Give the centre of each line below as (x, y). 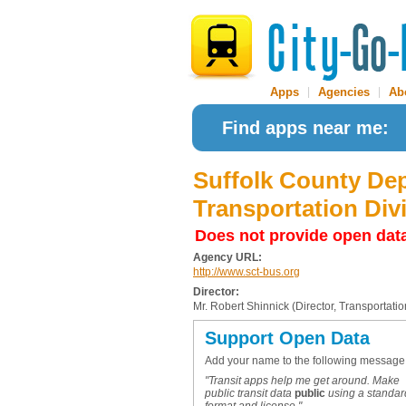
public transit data (250, 393)
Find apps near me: (305, 128)
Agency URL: (227, 257)
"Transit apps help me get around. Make (302, 381)
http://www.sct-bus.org (246, 272)
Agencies (344, 92)
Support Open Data (287, 338)
